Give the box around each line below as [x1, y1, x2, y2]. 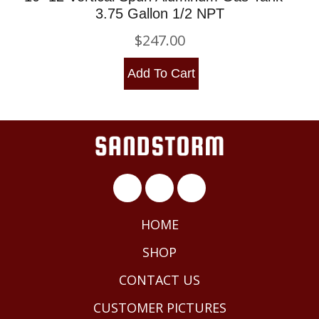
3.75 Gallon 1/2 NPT [95, 6, 224, 22]
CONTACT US [119, 271, 200, 288]
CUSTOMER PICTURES [93, 298, 226, 316]
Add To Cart [127, 66, 195, 80]
